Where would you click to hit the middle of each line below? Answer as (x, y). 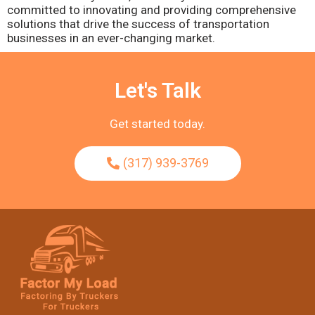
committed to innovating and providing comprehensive (152, 10)
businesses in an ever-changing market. (111, 38)
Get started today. (157, 124)
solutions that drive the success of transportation (138, 24)
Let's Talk (157, 90)
